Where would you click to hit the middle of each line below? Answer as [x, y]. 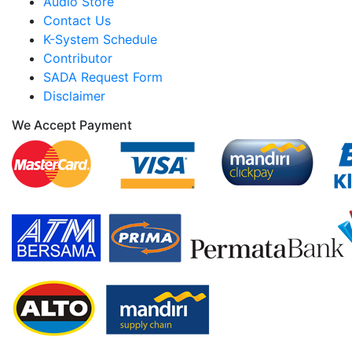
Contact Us [77, 20]
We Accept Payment [72, 125]
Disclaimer [74, 96]
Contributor [78, 58]
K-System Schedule [100, 39]
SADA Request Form [103, 77]
